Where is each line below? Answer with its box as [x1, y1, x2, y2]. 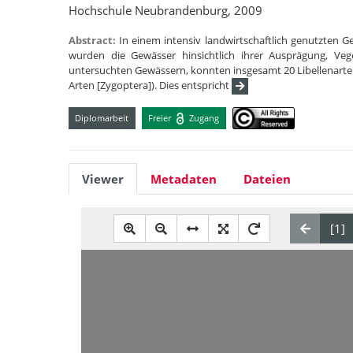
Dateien [243, 171, 291, 188]
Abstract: [69, 33, 120, 47]
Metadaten [150, 171, 217, 188]
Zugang [187, 111, 220, 124]
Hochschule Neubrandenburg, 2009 [69, 2, 262, 18]
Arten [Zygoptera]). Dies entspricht [69, 78, 232, 92]
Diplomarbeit [75, 111, 129, 124]
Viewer [82, 171, 124, 188]
